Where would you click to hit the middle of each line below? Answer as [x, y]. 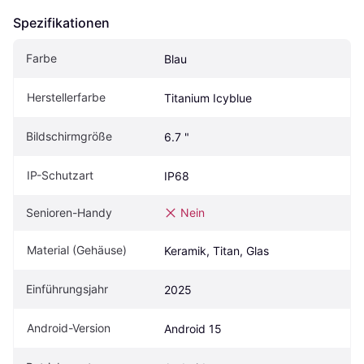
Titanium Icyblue [208, 98]
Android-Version [69, 328]
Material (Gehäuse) [77, 250]
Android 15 [193, 329]
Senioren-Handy [69, 213]
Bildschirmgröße [69, 136]
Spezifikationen [61, 23]
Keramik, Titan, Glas [217, 251]
